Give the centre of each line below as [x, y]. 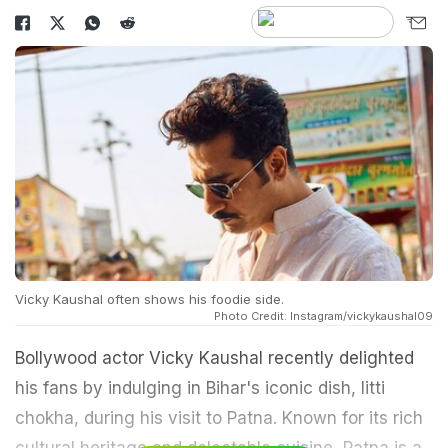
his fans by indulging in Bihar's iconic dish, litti [200, 388]
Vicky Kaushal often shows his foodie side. [149, 299]
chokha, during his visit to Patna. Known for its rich [219, 418]
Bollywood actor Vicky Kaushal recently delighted [214, 358]
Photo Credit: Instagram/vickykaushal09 [323, 316]
